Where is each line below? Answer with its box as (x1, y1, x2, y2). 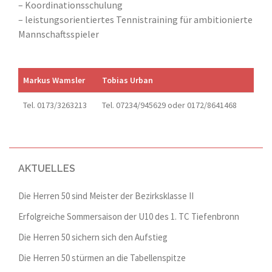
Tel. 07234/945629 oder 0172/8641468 (102, 99, 237, 110)
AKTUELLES (18, 162, 75, 174)
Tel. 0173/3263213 (23, 99, 87, 110)
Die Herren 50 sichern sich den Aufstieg (18, 231, 168, 243)
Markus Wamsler (23, 74, 85, 86)
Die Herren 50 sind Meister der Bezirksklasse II (18, 189, 194, 202)
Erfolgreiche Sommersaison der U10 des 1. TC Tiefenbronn (18, 210, 239, 222)
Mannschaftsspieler (18, 27, 99, 40)
